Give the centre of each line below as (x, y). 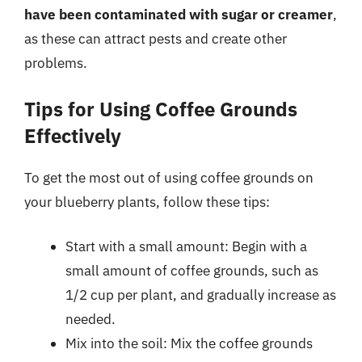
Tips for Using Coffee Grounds (161, 109)
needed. (90, 319)
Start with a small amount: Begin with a (186, 246)
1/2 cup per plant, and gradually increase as (201, 295)
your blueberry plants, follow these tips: (147, 202)
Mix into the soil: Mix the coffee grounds (189, 343)
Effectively (73, 135)
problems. (56, 63)
